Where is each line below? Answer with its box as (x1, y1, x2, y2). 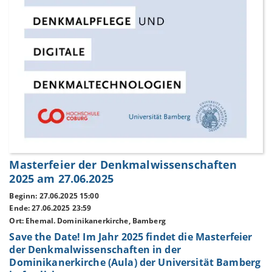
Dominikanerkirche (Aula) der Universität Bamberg (9, 255, 261, 269)
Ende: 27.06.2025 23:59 (9, 203, 92, 214)
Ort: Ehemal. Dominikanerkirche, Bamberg (9, 216, 166, 226)
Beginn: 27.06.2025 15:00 (9, 190, 99, 201)
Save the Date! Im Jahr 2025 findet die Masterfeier (9, 229, 253, 243)
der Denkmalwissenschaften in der (9, 242, 181, 256)
